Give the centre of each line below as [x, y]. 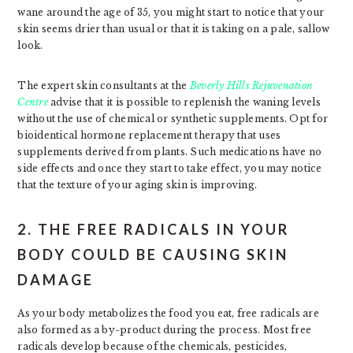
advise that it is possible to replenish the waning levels [184, 102]
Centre [33, 102]
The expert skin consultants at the [104, 85]
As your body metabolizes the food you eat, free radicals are [168, 313]
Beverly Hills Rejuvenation [251, 85]
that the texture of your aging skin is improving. [137, 185]
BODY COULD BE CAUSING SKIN [153, 255]
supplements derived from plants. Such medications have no [170, 152]
